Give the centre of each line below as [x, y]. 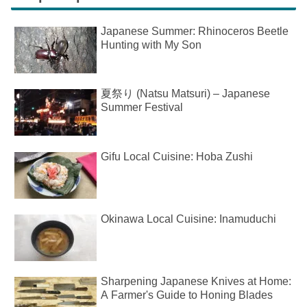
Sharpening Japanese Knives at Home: [196, 282]
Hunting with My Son [151, 45]
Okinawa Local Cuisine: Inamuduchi [189, 219]
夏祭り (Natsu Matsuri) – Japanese [186, 94]
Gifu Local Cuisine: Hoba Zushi [177, 156]
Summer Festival [142, 108]
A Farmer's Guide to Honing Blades [187, 295]
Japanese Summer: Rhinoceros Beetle [195, 31]
